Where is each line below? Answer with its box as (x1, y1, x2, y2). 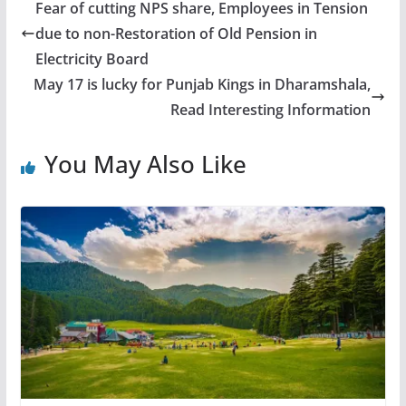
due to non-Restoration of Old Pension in (34, 24, 317, 44)
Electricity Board (34, 49, 149, 70)
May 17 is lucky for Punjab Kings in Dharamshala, (34, 74, 372, 95)
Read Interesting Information (170, 100, 372, 121)
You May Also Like (43, 148, 246, 181)
